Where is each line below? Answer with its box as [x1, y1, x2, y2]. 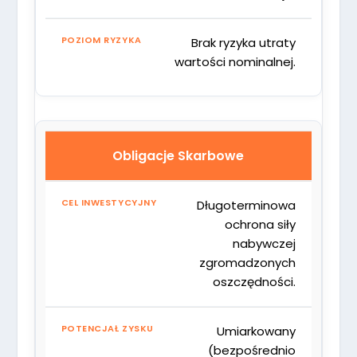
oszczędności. [213, 273, 296, 290]
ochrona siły [225, 215, 296, 233]
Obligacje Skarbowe [112, 146, 245, 165]
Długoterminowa [197, 196, 296, 214]
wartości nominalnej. [175, 53, 296, 70]
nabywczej [233, 234, 296, 252]
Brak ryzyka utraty [191, 33, 296, 51]
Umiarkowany [217, 322, 296, 339]
